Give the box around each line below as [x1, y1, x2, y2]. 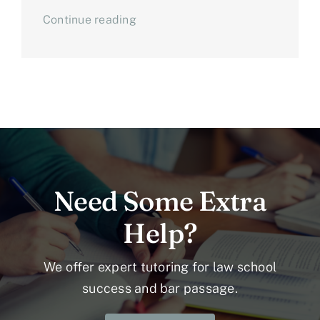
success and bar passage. [82, 281, 238, 296]
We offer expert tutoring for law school [43, 259, 277, 275]
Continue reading [42, 13, 136, 27]
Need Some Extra [53, 184, 267, 219]
